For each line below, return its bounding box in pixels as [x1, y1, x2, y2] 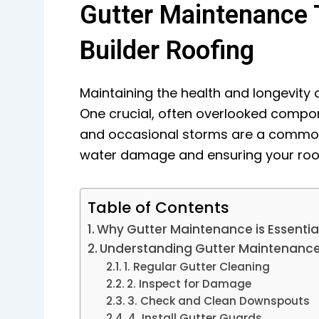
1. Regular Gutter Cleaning [123, 258, 270, 274]
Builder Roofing [80, 36, 254, 66]
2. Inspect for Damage [126, 276, 251, 291]
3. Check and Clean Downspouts [127, 293, 310, 308]
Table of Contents [88, 196, 229, 219]
